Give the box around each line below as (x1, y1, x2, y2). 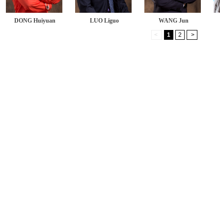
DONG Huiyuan (14, 17, 55, 24)
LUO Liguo (89, 17, 119, 24)
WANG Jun (158, 17, 189, 24)
